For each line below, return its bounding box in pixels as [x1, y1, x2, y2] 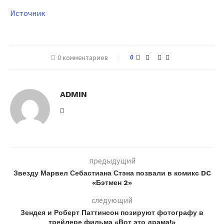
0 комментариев [57, 53, 108, 62]
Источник [10, 8, 45, 18]
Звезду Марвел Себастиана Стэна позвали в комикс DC [13, 169, 211, 177]
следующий [91, 195, 132, 205]
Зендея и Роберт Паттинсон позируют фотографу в [20, 208, 203, 217]
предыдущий [88, 155, 135, 166]
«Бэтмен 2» [92, 178, 132, 187]
